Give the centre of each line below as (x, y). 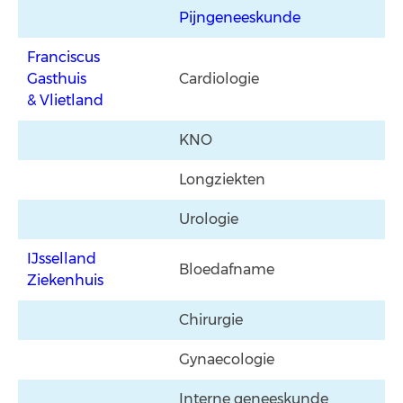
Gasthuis (58, 79)
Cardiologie (219, 79)
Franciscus (65, 57)
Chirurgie (213, 320)
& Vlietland (65, 100)
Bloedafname (228, 269)
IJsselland (63, 259)
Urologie (210, 219)
